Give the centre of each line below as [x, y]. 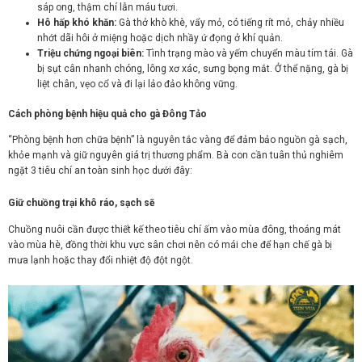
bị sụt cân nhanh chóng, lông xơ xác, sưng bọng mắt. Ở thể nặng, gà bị [193, 68]
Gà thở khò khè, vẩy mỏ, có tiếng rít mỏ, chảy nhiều [230, 22]
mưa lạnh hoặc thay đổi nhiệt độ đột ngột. [101, 260]
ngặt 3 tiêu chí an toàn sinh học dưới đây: [100, 171]
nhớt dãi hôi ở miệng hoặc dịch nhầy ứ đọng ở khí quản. [160, 38]
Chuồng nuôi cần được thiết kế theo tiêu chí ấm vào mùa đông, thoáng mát [175, 229]
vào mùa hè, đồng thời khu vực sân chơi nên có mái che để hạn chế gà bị [170, 244]
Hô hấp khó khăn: [77, 22]
